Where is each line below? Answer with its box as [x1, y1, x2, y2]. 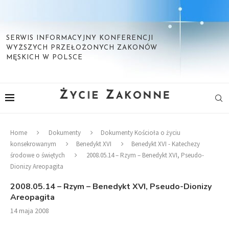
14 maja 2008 [10, 206, 49, 215]
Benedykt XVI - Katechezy [131, 140, 200, 148]
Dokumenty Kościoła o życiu [101, 128, 180, 137]
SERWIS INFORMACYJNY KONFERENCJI [6, 35, 153, 41]
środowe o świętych [10, 151, 65, 159]
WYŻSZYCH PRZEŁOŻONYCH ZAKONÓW [6, 44, 157, 51]
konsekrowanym [10, 140, 56, 148]
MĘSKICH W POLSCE [6, 54, 83, 61]
